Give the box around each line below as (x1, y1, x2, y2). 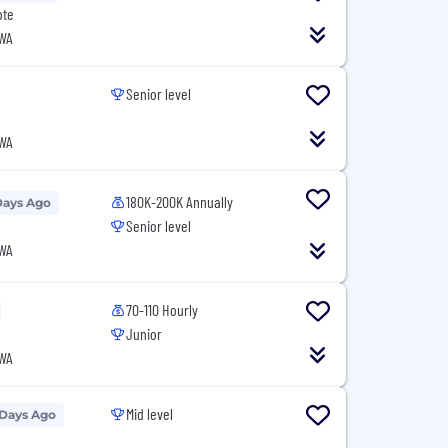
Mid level (126, 404, 174, 423)
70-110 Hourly (126, 300, 199, 319)
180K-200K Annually (126, 192, 234, 211)
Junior (126, 324, 163, 343)
